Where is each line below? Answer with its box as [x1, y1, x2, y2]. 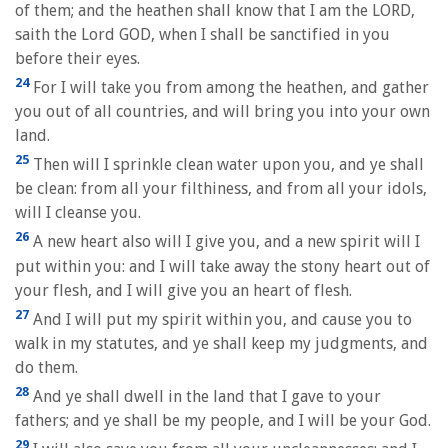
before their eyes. [15, 48, 140, 68]
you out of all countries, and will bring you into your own [15, 101, 430, 121]
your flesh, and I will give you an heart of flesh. [15, 280, 352, 300]
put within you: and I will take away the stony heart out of [15, 256, 430, 276]
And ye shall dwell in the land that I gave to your [29, 387, 381, 407]
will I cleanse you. [15, 203, 141, 223]
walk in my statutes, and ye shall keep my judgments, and [15, 333, 428, 353]
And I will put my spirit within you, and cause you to [29, 309, 412, 329]
